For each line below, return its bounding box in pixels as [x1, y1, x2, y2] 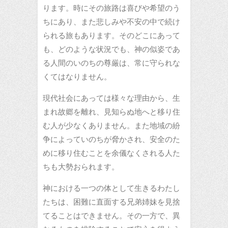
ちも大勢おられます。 [43, 161, 119, 172]
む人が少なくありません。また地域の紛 [43, 120, 180, 130]
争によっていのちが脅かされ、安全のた [43, 134, 180, 144]
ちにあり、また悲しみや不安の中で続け [43, 16, 180, 26]
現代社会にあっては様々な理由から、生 [43, 93, 180, 103]
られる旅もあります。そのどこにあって [43, 30, 180, 40]
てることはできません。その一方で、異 [43, 210, 180, 220]
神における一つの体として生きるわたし [43, 183, 180, 193]
